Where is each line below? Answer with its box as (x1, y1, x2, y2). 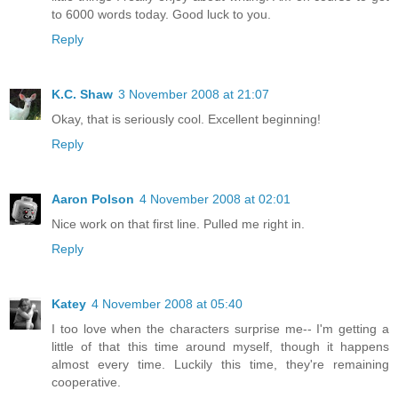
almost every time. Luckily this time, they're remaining (52, 357, 389, 372)
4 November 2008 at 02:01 (139, 192, 291, 207)
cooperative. (52, 375, 121, 390)
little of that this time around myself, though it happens (52, 339, 389, 354)
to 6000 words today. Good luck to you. (52, 7, 271, 22)
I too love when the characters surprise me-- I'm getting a (52, 322, 389, 337)
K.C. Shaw (52, 87, 113, 102)
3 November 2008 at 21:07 (118, 87, 269, 102)
